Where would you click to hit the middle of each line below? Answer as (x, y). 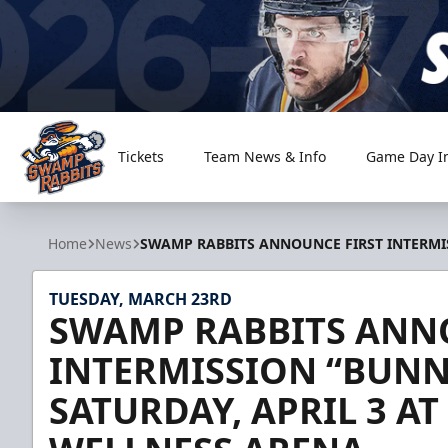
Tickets (140, 156)
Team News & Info (264, 156)
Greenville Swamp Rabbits (117, 205)
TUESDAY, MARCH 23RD (140, 299)
